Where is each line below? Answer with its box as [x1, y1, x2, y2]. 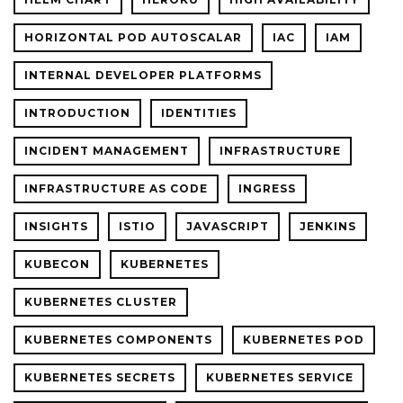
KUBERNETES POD [243, 332, 364, 346]
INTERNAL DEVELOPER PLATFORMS [24, 67, 262, 82]
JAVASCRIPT [186, 219, 269, 233]
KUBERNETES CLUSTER [24, 294, 177, 309]
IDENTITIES [161, 105, 237, 120]
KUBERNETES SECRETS [24, 370, 175, 384]
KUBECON [24, 256, 90, 271]
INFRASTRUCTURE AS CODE [24, 181, 208, 195]
